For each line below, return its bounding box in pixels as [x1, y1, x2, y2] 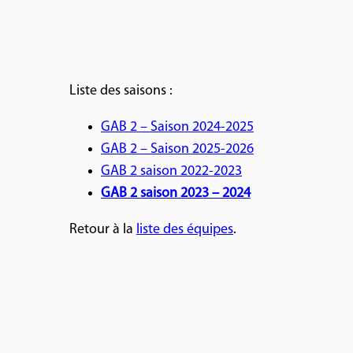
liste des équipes [136, 221, 233, 237]
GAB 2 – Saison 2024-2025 [100, 119, 254, 135]
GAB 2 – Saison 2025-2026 [100, 141, 254, 157]
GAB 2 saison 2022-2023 [100, 163, 242, 179]
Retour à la [69, 221, 136, 237]
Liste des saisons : [69, 83, 173, 98]
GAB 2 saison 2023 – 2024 [100, 185, 251, 201]
